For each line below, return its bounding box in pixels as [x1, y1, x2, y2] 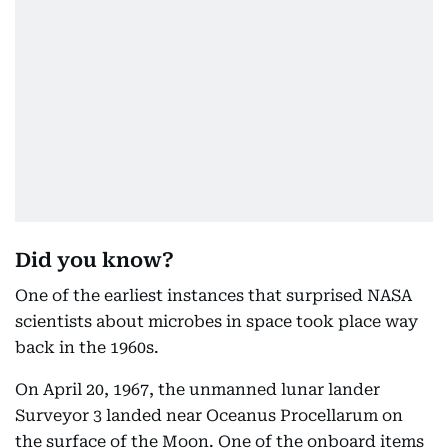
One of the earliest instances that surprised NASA [15, 286, 412, 305]
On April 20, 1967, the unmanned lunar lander [15, 380, 380, 399]
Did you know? [15, 248, 174, 272]
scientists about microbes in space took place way [15, 312, 418, 331]
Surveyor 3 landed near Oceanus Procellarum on [15, 406, 403, 425]
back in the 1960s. [15, 338, 159, 357]
